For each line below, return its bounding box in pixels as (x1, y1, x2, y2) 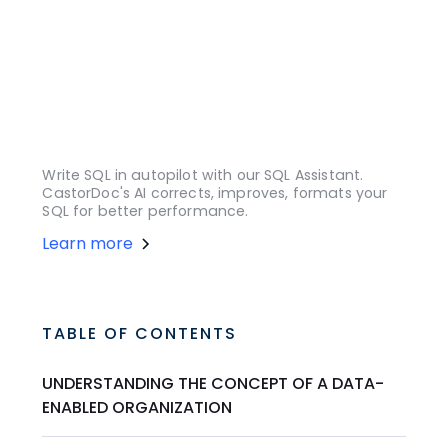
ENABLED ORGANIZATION (42, 396, 233, 420)
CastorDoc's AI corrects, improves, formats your (42, 183, 388, 204)
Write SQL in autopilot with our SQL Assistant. (42, 165, 364, 186)
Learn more (42, 232, 134, 256)
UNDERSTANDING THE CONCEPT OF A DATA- (42, 372, 385, 396)
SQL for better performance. (42, 201, 249, 222)
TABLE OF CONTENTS (42, 322, 238, 346)
